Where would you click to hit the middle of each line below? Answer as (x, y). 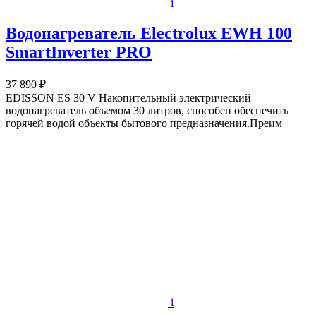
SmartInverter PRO (79, 52)
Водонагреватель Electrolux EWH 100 (149, 33)
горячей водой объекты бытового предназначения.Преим (144, 123)
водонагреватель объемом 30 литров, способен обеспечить (147, 110)
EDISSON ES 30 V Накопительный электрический (128, 97)
